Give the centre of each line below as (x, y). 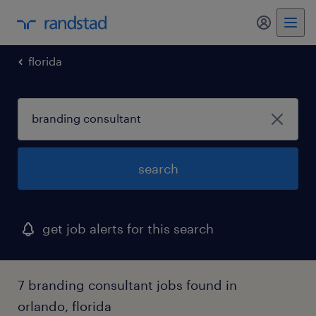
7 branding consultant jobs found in (127, 285)
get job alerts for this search (128, 229)
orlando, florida (65, 306)
